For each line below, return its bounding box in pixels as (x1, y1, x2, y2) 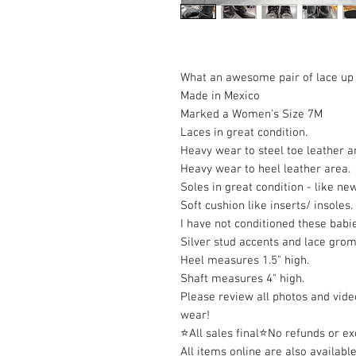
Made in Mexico (180, 89, 260, 104)
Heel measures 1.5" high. (180, 253, 312, 269)
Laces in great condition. (180, 126, 311, 141)
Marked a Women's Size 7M (180, 107, 323, 122)
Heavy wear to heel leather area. (180, 162, 354, 177)
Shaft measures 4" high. (180, 272, 308, 287)
